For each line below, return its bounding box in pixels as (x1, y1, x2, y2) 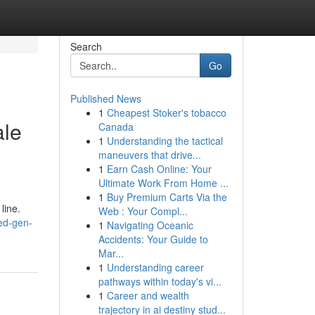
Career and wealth (106, 288, 189, 302)
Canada (98, 120, 134, 134)
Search (70, 39, 102, 53)
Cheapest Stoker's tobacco (106, 105, 226, 120)
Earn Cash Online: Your (106, 162, 212, 176)
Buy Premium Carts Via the (106, 190, 227, 204)
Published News (70, 91, 141, 105)
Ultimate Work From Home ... (98, 176, 229, 190)
